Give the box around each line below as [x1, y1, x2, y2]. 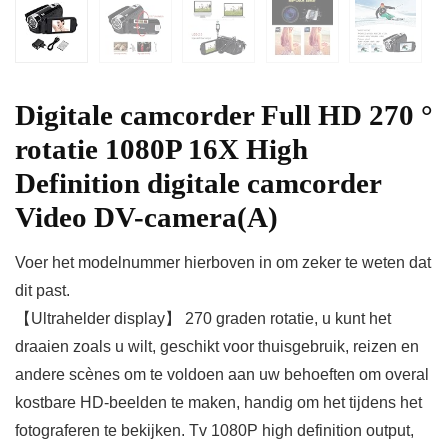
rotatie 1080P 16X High [15, 133, 308, 166]
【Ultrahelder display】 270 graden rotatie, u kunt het [15, 310, 391, 328]
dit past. [15, 282, 70, 300]
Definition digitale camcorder [15, 167, 381, 200]
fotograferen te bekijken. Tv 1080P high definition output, [15, 422, 414, 440]
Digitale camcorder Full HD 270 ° [15, 99, 433, 132]
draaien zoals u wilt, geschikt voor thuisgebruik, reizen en [15, 338, 419, 356]
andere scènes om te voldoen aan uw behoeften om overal [15, 366, 429, 384]
